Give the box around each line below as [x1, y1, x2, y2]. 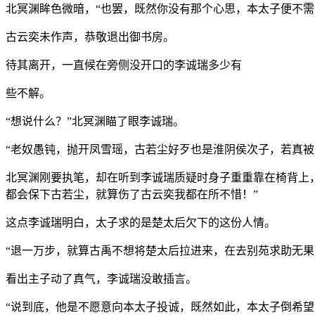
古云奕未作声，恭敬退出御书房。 [6, 30, 174, 43]
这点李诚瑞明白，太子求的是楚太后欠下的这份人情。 [6, 216, 276, 229]
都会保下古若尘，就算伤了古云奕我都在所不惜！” [6, 188, 258, 200]
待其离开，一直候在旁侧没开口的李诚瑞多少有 [6, 58, 242, 71]
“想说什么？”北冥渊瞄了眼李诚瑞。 [6, 115, 184, 127]
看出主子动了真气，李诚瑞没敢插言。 [6, 272, 197, 285]
